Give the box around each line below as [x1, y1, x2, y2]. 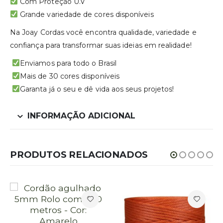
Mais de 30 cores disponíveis [20, 71, 119, 81]
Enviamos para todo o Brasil [20, 58, 116, 68]
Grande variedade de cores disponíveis [17, 9, 154, 19]
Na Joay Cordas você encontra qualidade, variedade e [10, 27, 197, 37]
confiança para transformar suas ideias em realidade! [10, 40, 192, 50]
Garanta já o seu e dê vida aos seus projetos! [20, 84, 174, 94]
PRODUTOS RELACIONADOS [10, 148, 148, 160]
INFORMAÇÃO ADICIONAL [27, 111, 135, 120]
